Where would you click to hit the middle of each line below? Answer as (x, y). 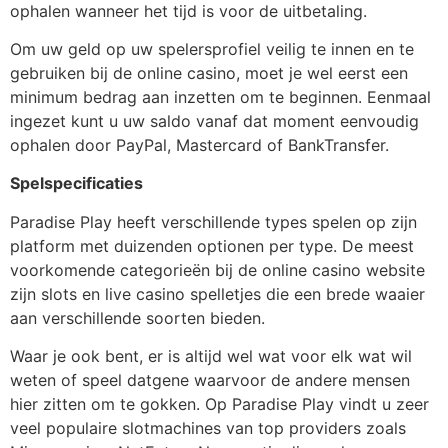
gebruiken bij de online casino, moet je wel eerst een (209, 72)
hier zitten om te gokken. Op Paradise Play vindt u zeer (219, 404)
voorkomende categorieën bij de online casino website (217, 269)
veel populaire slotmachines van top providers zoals (208, 428)
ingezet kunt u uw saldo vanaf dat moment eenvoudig (214, 120)
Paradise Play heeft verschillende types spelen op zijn (213, 221)
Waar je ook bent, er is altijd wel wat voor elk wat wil (211, 356)
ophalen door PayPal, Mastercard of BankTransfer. (199, 144)
